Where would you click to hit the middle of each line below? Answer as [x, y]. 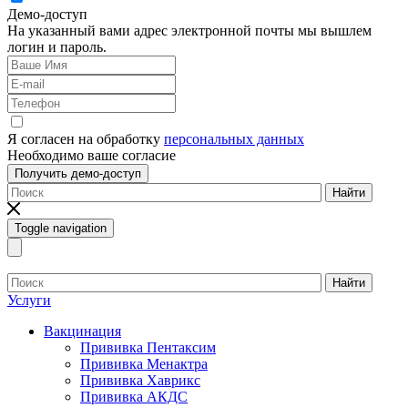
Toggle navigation [61, 229]
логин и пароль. [57, 47]
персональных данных [234, 139]
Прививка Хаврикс [140, 381]
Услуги [29, 301]
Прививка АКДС [134, 397]
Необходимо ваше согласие [92, 156]
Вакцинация [82, 331]
